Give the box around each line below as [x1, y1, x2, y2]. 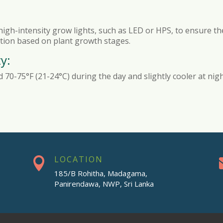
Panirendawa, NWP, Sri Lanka [54, 179, 154, 189]
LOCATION [54, 154, 103, 165]
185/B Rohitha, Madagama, [54, 168, 147, 179]
